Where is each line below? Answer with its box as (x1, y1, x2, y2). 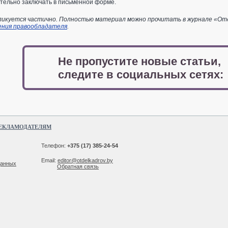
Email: (41, 157, 58, 163)
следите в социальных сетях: (58, 68, 223, 81)
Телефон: (41, 142, 67, 149)
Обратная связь (57, 163, 99, 169)
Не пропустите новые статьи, (58, 55, 221, 68)
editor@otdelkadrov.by (58, 157, 113, 163)
